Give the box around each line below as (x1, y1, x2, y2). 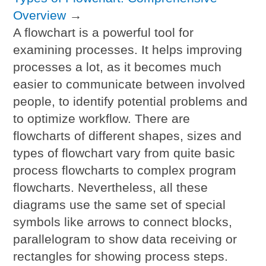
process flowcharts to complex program (13, 163, 237, 177)
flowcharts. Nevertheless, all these (13, 180, 208, 194)
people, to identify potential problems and (13, 94, 248, 108)
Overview (13, 8, 66, 22)
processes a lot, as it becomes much (13, 59, 222, 74)
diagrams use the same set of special (13, 197, 226, 211)
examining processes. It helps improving (13, 42, 243, 56)
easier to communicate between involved (13, 77, 246, 91)
